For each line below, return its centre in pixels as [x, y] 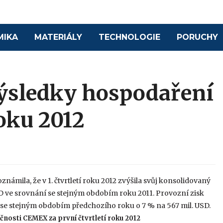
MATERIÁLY [58, 37]
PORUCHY [198, 37]
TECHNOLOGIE [130, 37]
